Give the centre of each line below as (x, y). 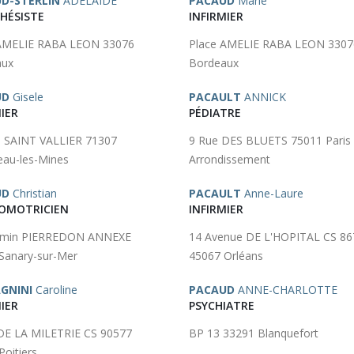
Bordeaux (214, 63)
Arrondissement (230, 159)
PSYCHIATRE (222, 305)
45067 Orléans (226, 256)
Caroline (55, 290)
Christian (33, 193)
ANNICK (264, 97)
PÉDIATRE (215, 113)
